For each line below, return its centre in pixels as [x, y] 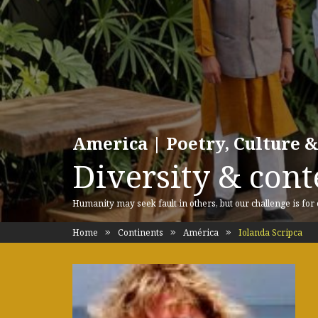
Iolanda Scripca [269, 232]
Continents [141, 232]
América [201, 232]
